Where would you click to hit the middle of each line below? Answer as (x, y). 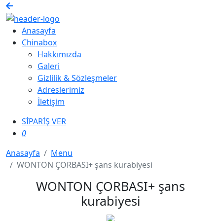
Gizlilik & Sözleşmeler (77, 78)
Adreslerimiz (61, 90)
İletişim (51, 101)
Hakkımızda (59, 54)
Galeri (49, 66)
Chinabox (39, 42)
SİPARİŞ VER (44, 121)
